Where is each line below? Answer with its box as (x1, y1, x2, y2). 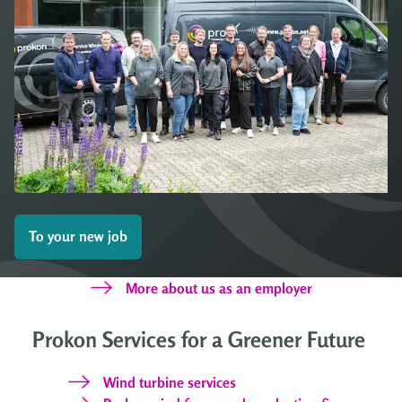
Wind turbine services (103, 372, 236, 391)
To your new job (29, 227, 127, 246)
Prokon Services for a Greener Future (32, 326, 365, 353)
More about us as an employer (125, 278, 312, 297)
